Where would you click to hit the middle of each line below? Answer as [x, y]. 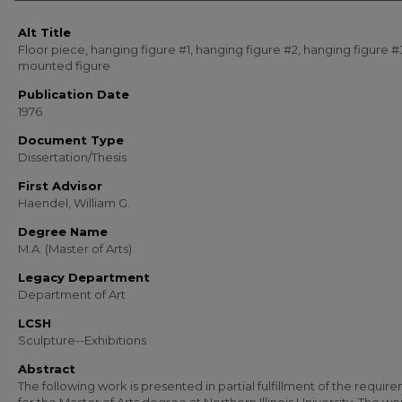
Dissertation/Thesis [72, 157]
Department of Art [72, 294]
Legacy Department [84, 277]
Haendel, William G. [74, 203]
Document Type [71, 140]
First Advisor [60, 186]
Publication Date [74, 94]
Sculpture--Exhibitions [82, 340]
